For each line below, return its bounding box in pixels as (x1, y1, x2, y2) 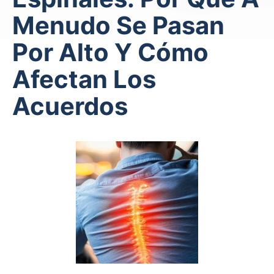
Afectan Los (12, 64, 156, 94)
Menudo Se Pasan (12, 10, 224, 40)
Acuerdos (12, 91, 128, 121)
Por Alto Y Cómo (12, 37, 209, 67)
